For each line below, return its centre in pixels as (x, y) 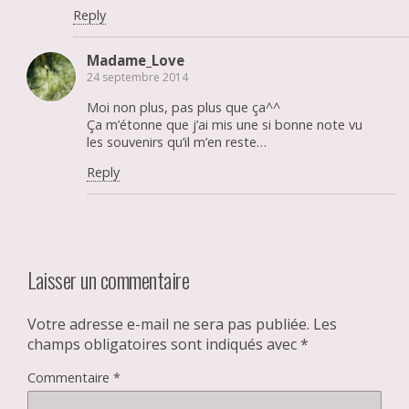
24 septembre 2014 (137, 78)
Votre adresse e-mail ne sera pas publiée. (168, 325)
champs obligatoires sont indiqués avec (164, 345)
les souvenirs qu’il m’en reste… (177, 142)
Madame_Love (136, 61)
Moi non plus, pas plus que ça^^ (184, 107)
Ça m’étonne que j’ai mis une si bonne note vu (225, 124)
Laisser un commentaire (109, 280)
